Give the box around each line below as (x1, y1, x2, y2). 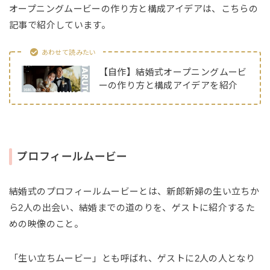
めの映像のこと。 (9, 218, 83, 229)
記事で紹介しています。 (9, 19, 111, 30)
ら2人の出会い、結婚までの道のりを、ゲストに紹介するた (9, 202, 256, 213)
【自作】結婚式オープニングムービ (98, 67, 247, 78)
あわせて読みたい (41, 48, 96, 56)
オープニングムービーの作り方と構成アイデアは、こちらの (9, 3, 259, 14)
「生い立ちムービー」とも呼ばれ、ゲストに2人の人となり (9, 253, 256, 263)
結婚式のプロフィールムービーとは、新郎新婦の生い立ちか (9, 186, 260, 196)
